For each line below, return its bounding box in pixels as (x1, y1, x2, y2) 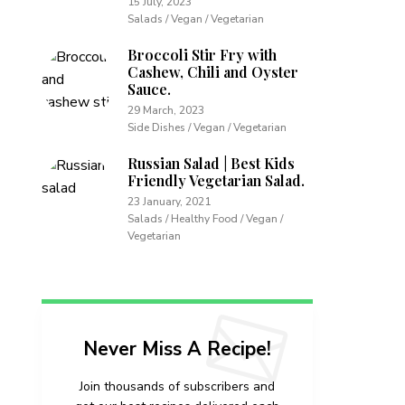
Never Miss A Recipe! (83, 336, 271, 362)
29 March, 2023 (127, 103, 204, 118)
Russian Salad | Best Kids (127, 154, 295, 173)
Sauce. (127, 80, 171, 99)
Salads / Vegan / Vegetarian (127, 12, 264, 26)
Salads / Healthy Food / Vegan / (127, 212, 283, 226)
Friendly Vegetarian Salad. (127, 171, 305, 190)
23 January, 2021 (127, 194, 211, 209)
